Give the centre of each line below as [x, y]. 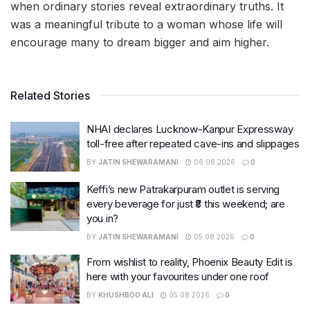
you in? [102, 218]
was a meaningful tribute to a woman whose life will [146, 25]
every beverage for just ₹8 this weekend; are [186, 203]
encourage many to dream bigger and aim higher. [140, 43]
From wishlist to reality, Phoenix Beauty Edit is [190, 262]
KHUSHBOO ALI [126, 294]
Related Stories [50, 96]
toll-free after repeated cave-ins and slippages [193, 144]
